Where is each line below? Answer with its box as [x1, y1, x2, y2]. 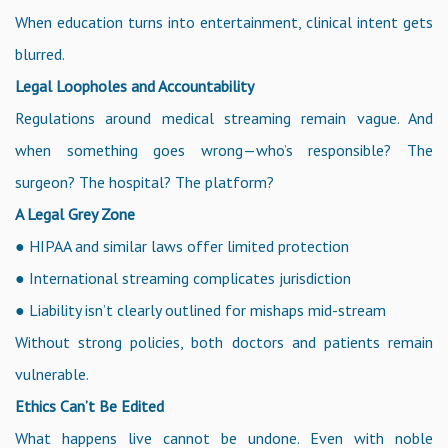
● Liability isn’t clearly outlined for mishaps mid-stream [15, 299, 386, 320]
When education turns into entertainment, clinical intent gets [15, 11, 433, 32]
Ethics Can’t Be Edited [15, 395, 164, 416]
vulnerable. [15, 363, 89, 384]
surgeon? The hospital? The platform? [15, 171, 274, 192]
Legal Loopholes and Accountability [15, 75, 254, 96]
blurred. [15, 43, 65, 64]
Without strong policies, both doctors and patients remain [15, 331, 433, 352]
